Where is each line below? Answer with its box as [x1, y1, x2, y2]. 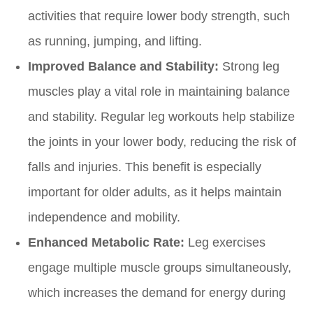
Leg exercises [184, 235, 265, 250]
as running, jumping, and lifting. [28, 34, 202, 49]
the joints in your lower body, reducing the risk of [28, 135, 296, 150]
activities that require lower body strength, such [28, 9, 290, 24]
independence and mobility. [28, 210, 180, 225]
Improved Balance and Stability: [28, 59, 219, 74]
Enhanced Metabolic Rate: [28, 235, 184, 250]
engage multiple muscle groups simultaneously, [28, 261, 291, 275]
